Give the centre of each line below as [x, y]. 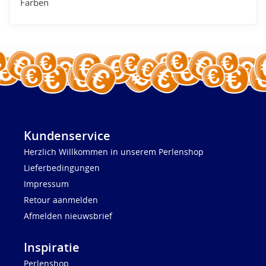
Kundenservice [67, 136]
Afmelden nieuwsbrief [68, 216]
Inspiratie [52, 248]
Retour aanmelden [61, 200]
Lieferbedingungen [62, 168]
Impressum [46, 184]
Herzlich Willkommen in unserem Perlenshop [114, 152]
